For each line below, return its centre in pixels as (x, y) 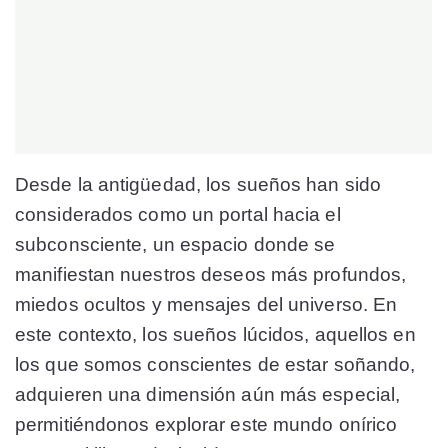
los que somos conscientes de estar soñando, (215, 364)
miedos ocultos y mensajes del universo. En (206, 304)
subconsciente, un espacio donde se (175, 244)
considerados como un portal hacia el (178, 214)
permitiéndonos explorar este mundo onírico (206, 424)
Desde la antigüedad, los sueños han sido (198, 184)
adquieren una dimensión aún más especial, (208, 394)
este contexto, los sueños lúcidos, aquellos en (215, 334)
